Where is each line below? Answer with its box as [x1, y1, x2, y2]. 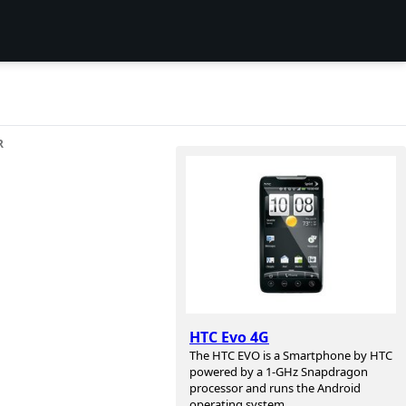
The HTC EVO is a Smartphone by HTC [189, 347, 392, 364]
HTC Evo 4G [189, 327, 269, 348]
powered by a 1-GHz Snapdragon [189, 363, 368, 381]
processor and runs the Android [189, 380, 361, 397]
